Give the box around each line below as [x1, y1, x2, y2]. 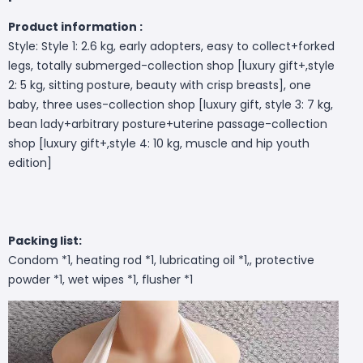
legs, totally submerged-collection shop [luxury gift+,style [8, 57, 335, 74]
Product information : [8, 18, 143, 35]
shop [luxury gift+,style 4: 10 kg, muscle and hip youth [8, 135, 310, 152]
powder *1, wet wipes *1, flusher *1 [8, 271, 193, 288]
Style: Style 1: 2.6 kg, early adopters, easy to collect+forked [8, 37, 335, 54]
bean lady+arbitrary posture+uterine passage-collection [8, 115, 327, 132]
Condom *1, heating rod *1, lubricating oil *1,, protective [8, 251, 314, 268]
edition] [8, 154, 52, 171]
